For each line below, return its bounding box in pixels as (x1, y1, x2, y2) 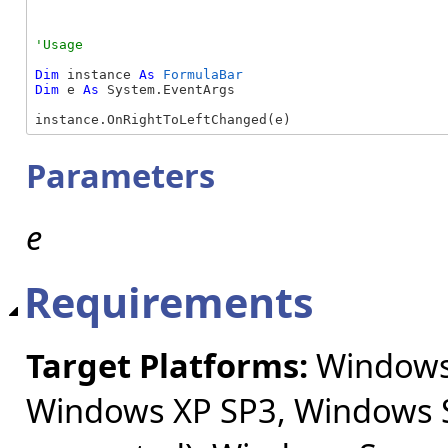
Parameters (26, 152, 215, 198)
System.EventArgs (99, 82, 235, 98)
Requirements (24, 273, 314, 330)
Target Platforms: (26, 343, 308, 389)
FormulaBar (163, 67, 243, 83)
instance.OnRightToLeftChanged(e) (35, 112, 291, 128)
